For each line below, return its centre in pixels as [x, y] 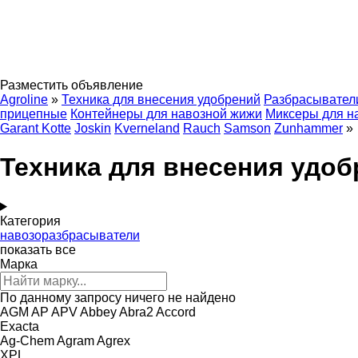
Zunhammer [308, 128]
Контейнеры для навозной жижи [166, 114]
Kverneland [147, 128]
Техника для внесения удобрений [161, 99]
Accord [176, 312]
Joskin [93, 128]
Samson [247, 128]
